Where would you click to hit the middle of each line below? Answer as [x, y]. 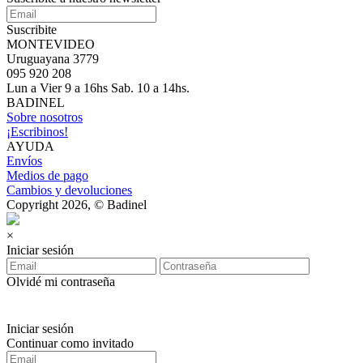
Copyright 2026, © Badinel [77, 204]
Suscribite [32, 29]
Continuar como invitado [70, 343]
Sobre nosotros [45, 117]
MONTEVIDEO [51, 44]
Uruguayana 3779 [53, 58]
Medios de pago [47, 175]
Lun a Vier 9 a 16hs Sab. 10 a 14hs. [98, 88]
